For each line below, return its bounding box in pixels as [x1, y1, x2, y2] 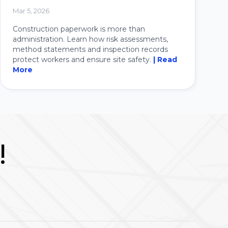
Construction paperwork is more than [13, 24, 145, 34]
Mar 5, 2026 [13, 7, 49, 15]
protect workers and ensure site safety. [13, 55, 153, 65]
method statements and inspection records [13, 45, 168, 54]
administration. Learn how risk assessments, [13, 35, 168, 44]
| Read [153, 55, 177, 65]
